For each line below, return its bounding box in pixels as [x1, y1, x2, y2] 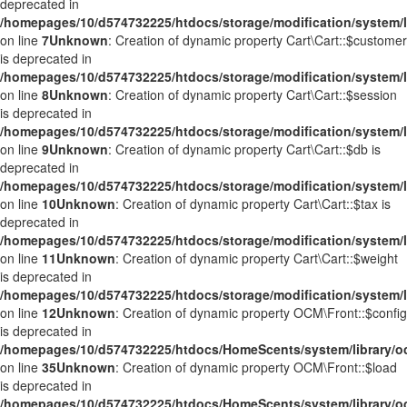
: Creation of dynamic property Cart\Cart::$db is [108, 140, 381, 158]
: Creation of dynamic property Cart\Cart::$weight [115, 249, 398, 267]
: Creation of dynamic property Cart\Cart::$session [108, 85, 397, 104]
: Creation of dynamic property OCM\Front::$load [115, 358, 397, 376]
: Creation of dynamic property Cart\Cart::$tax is [115, 194, 391, 213]
